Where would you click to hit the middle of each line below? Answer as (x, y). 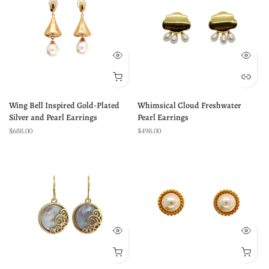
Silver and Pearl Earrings (53, 117)
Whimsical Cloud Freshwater (189, 105)
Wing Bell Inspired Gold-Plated (64, 105)
